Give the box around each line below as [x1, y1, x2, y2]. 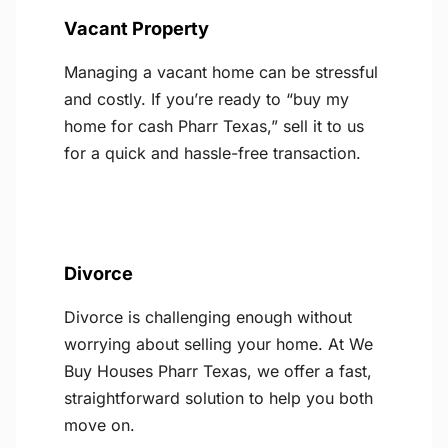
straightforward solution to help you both [64, 388, 373, 409]
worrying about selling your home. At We [64, 334, 373, 355]
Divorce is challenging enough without [64, 307, 352, 328]
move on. [64, 415, 135, 436]
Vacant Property [64, 17, 209, 40]
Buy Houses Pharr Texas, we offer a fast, [64, 361, 372, 382]
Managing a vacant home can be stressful [64, 62, 378, 83]
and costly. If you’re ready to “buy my [64, 89, 349, 110]
